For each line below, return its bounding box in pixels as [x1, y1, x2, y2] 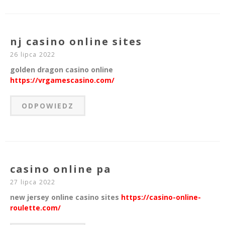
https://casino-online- [121, 192, 201, 202]
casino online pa [10, 162, 111, 176]
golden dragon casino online [10, 65, 113, 75]
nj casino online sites [10, 35, 142, 49]
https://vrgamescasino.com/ [10, 75, 115, 85]
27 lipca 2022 [10, 178, 56, 187]
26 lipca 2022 [10, 50, 56, 59]
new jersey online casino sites [10, 192, 121, 202]
